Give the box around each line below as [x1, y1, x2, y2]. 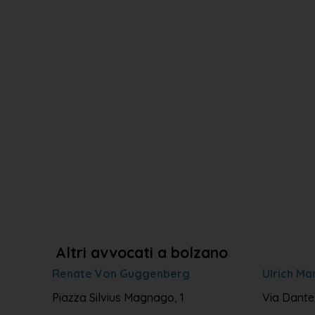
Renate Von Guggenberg [51, 266, 190, 281]
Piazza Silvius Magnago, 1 [51, 290, 184, 305]
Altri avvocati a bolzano [55, 243, 228, 262]
